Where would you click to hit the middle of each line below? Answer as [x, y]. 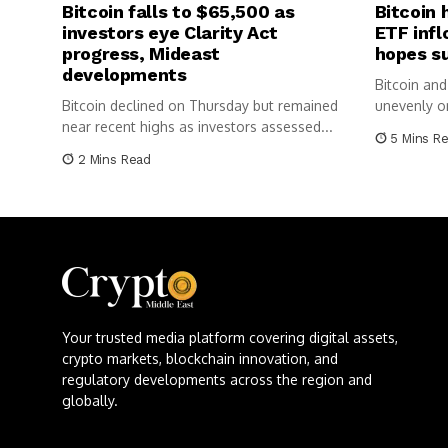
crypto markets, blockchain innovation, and [200, 358]
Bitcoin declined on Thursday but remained [200, 106]
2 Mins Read [114, 160]
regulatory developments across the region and [217, 379]
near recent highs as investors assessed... [197, 127]
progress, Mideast [141, 54]
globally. [90, 400]
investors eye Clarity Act [170, 33]
